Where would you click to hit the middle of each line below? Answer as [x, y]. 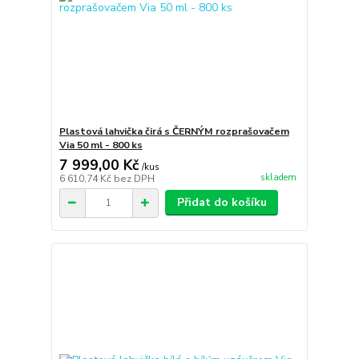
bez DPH [134, 179]
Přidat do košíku [222, 203]
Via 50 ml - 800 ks [101, 145]
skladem [278, 177]
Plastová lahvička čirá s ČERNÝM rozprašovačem [174, 132]
